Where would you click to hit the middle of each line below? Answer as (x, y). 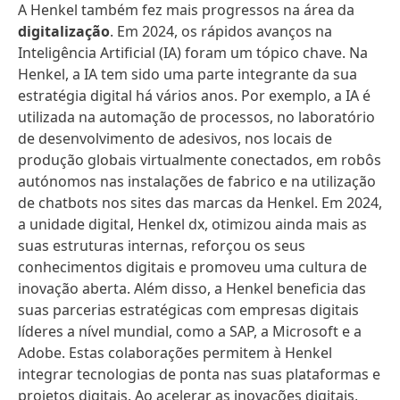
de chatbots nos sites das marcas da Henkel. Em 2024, (200, 203)
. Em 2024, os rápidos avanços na (221, 31)
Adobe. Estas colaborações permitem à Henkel (175, 353)
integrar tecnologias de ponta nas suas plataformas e (199, 374)
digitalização (64, 31)
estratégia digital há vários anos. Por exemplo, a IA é (194, 96)
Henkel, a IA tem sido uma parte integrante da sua (187, 74)
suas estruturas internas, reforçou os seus (162, 246)
